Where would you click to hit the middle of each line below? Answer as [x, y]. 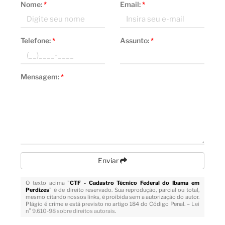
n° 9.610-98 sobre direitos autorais [71, 211]
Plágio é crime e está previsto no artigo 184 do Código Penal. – [108, 204]
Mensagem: [41, 77]
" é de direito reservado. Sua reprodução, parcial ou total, [124, 190]
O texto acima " [48, 183]
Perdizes [38, 190]
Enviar [109, 160]
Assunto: [135, 40]
